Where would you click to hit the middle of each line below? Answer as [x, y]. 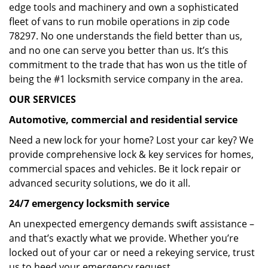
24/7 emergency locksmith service [89, 203]
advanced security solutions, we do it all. [100, 183]
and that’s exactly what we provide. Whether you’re [124, 238]
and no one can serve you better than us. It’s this [119, 50]
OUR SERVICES [42, 99]
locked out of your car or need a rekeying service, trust [132, 252]
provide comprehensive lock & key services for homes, [131, 154]
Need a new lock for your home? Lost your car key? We [131, 140]
